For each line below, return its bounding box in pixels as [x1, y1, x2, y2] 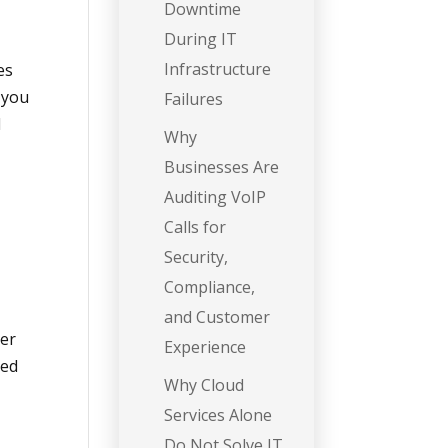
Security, [164, 246, 229, 269]
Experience [164, 336, 247, 359]
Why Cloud [164, 374, 245, 397]
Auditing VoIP [164, 186, 267, 209]
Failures [164, 88, 224, 111]
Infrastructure [164, 58, 272, 81]
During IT [164, 28, 238, 51]
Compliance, [164, 276, 256, 299]
